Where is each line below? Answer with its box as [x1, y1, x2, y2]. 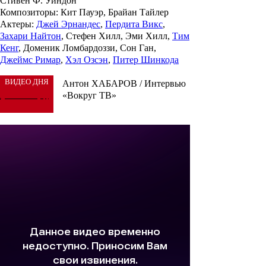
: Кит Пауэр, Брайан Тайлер [56, 7, 169, 18]
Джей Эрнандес [36, 19, 100, 30]
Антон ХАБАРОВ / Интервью [62, 78, 186, 89]
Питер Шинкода [113, 55, 179, 65]
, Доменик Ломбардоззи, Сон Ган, [18, 43, 156, 53]
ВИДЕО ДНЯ [5, 77, 49, 87]
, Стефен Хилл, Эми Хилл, [61, 31, 172, 42]
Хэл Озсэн [65, 55, 108, 65]
